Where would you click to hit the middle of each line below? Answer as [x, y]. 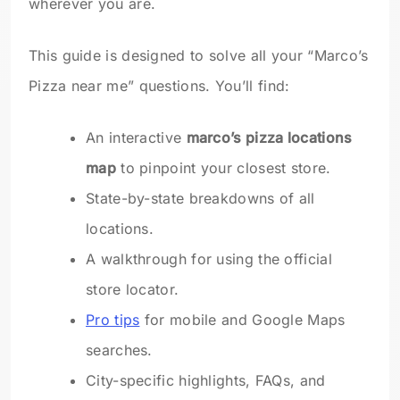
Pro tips [113, 319]
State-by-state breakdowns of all [200, 198]
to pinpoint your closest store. [223, 167]
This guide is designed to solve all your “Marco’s [199, 55]
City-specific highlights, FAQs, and [206, 380]
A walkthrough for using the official [209, 258]
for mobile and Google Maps [242, 319]
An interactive [136, 137]
